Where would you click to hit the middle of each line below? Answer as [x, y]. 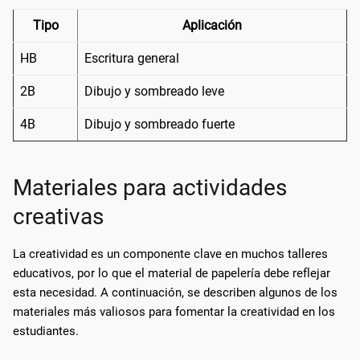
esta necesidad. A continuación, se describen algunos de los [175, 292]
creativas [58, 216]
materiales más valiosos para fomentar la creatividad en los [174, 311]
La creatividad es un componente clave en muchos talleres [170, 254]
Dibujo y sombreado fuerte [160, 124]
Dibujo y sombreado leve [154, 91]
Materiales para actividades [150, 187]
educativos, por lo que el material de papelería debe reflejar [172, 273]
